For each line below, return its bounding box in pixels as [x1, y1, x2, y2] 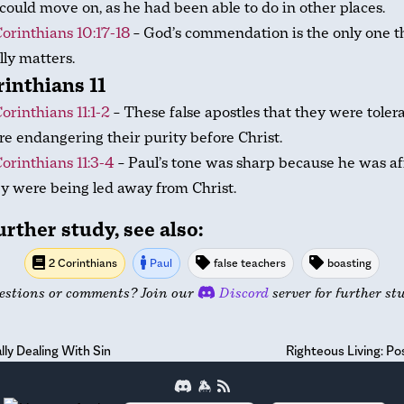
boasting [327, 255, 372, 271]
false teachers [214, 255, 286, 271]
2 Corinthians [49, 255, 117, 271]
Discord [216, 284, 269, 301]
